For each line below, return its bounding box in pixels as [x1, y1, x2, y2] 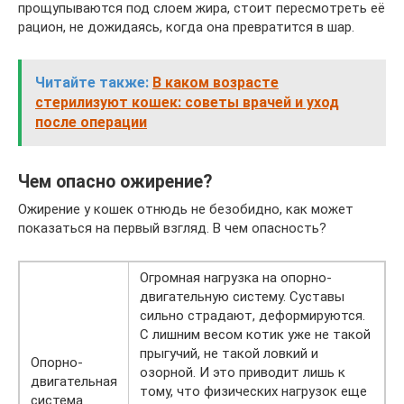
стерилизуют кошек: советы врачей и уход [35, 93, 339, 111]
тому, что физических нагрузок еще [140, 382, 367, 399]
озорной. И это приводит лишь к [140, 363, 345, 381]
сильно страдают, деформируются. [140, 307, 365, 324]
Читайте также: [35, 73, 149, 91]
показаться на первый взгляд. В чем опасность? [18, 219, 326, 236]
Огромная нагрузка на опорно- [140, 269, 332, 286]
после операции [35, 113, 147, 131]
